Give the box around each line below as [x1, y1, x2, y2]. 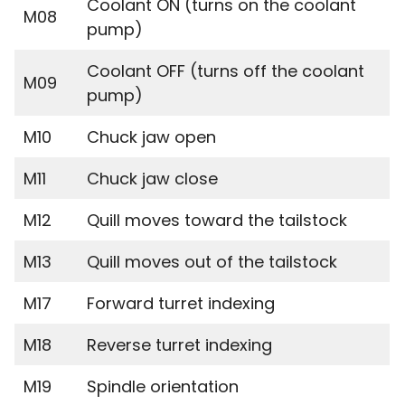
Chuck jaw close [87, 167, 218, 190]
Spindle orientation [87, 375, 239, 398]
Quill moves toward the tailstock [87, 209, 347, 231]
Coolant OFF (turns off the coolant [87, 60, 364, 82]
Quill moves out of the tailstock [87, 250, 337, 273]
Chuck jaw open [87, 126, 216, 148]
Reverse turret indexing [87, 334, 272, 356]
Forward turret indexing [87, 292, 275, 315]
